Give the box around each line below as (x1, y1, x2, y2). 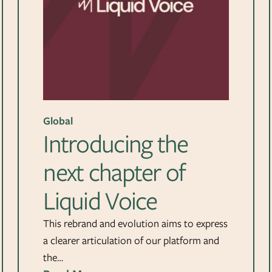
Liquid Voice (43, 182, 157, 219)
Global (43, 113, 73, 128)
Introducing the (43, 125, 188, 161)
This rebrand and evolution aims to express (43, 216, 228, 231)
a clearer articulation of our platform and (43, 233, 220, 248)
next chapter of (43, 154, 186, 190)
